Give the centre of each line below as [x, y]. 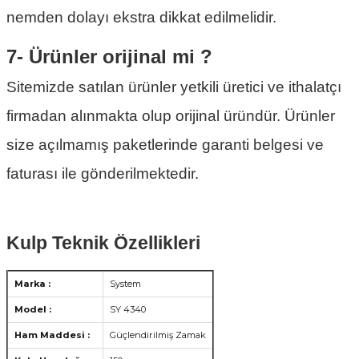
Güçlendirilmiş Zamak [158, 335]
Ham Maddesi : [52, 335]
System [125, 284]
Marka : [32, 284]
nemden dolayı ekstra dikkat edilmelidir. [141, 18]
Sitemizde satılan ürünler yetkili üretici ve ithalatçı [174, 87]
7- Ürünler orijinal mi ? [109, 57]
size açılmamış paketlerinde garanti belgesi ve [165, 145]
